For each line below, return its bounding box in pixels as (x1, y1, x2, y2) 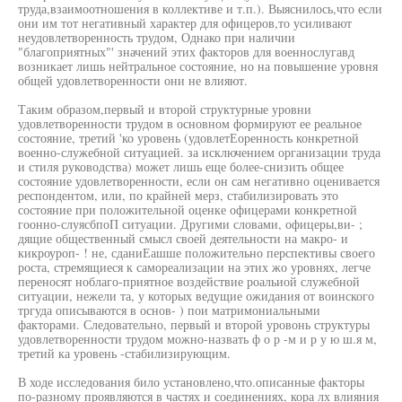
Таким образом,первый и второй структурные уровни (18, 100, 311, 118)
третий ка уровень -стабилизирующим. (18, 345, 231, 362)
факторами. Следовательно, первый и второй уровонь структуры (18, 316, 370, 333)
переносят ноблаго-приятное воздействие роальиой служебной (18, 273, 360, 290)
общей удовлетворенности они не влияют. (18, 72, 248, 89)
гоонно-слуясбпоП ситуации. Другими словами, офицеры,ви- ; (18, 215, 363, 232)
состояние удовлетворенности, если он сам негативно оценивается (18, 172, 380, 189)
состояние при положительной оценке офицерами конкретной (18, 201, 357, 218)
